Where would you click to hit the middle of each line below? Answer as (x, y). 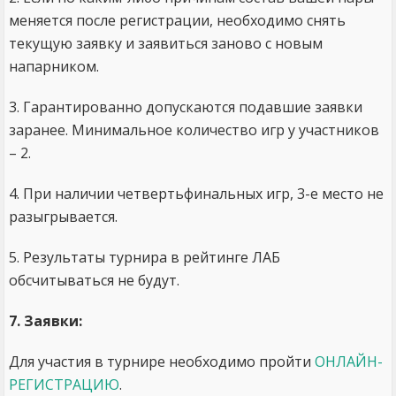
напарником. (56, 66)
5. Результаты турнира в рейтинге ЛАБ (145, 257)
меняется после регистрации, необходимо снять (177, 20)
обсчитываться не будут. (94, 280)
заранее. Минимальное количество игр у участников (194, 130)
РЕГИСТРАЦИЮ (64, 385)
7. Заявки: (46, 321)
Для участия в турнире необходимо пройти (162, 362)
